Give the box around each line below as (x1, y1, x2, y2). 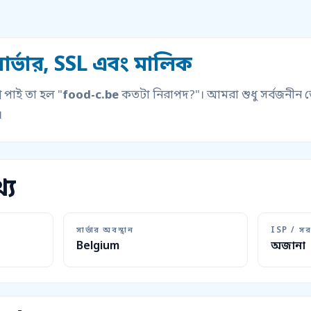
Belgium (76, 239, 119, 255)
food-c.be (62, 88, 119, 104)
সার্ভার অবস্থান (76, 225, 134, 237)
